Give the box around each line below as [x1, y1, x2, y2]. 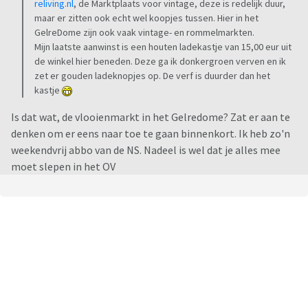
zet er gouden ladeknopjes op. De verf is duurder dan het [34, 69, 270, 82]
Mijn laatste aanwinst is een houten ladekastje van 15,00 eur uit [34, 41, 291, 54]
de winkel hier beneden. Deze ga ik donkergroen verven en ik [34, 55, 286, 68]
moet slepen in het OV [11, 159, 115, 174]
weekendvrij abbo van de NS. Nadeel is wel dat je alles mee [11, 143, 280, 157]
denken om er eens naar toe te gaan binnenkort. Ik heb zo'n [11, 126, 290, 141]
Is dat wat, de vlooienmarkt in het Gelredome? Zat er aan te [11, 110, 290, 124]
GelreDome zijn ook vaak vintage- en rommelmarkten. [34, 26, 254, 39]
